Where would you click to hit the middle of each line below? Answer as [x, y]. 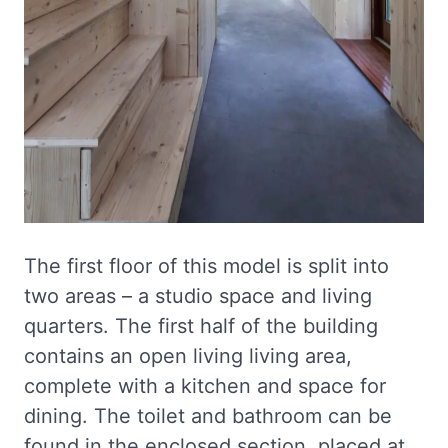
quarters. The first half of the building [201, 326]
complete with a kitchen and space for [205, 386]
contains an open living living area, [188, 356]
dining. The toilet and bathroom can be [208, 416]
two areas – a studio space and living [198, 296]
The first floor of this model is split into [206, 266]
